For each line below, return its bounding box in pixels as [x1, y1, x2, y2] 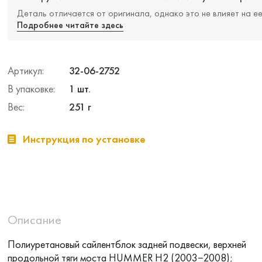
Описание [7, 211, 61, 228]
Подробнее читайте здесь [16, 19, 123, 31]
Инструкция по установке [22, 132, 146, 146]
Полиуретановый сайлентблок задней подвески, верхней [7, 237, 246, 251]
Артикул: [7, 64, 44, 77]
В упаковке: [7, 82, 55, 95]
